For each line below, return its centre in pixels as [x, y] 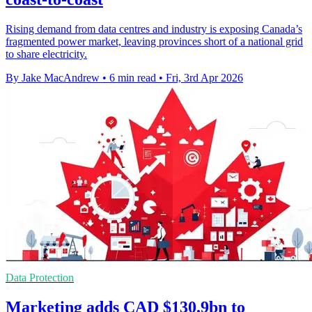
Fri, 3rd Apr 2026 [204, 77]
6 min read [133, 77]
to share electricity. [46, 54]
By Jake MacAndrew [53, 77]
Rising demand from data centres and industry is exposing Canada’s [154, 29]
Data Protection [40, 277]
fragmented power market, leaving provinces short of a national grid [154, 41]
